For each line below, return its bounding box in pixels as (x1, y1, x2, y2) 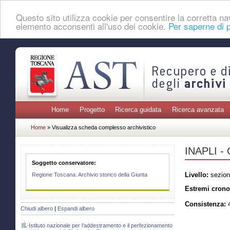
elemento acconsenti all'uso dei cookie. (16, 19, 168, 32)
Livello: (185, 170, 208, 179)
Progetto (79, 106, 105, 114)
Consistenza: (185, 200, 226, 208)
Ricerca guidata (115, 106, 162, 114)
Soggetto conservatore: (32, 159, 97, 166)
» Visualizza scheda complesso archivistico (47, 124, 156, 130)
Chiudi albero (21, 205, 53, 212)
